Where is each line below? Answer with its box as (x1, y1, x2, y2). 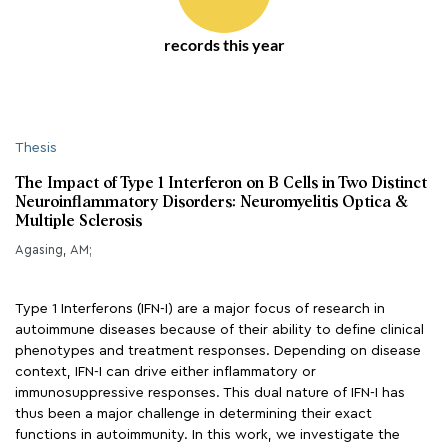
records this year (164, 35, 285, 54)
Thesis (15, 141, 57, 155)
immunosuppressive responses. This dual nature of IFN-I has (15, 386, 405, 400)
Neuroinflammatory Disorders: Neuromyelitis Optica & (15, 195, 408, 211)
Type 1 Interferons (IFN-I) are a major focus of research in (15, 302, 385, 316)
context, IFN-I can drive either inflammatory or (15, 365, 316, 379)
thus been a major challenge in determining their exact (15, 407, 372, 421)
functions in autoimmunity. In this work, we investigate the (15, 428, 400, 442)
